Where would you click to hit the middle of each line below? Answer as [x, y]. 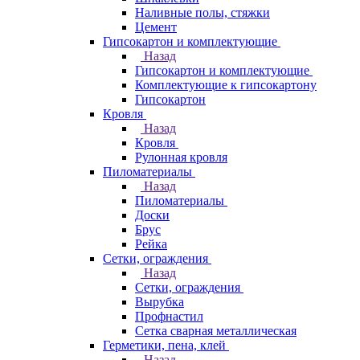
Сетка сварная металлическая [216, 331]
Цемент [156, 27]
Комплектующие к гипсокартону [226, 85]
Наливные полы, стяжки [202, 12]
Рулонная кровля [181, 157]
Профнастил [169, 316]
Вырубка [160, 302]
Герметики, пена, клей [164, 345]
